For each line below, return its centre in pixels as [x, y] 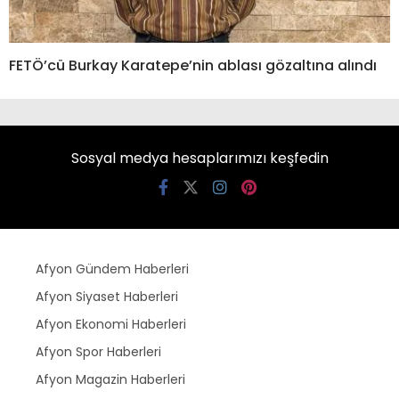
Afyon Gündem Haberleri [112, 269]
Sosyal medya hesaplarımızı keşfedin [199, 158]
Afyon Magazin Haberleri [110, 379]
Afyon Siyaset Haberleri [107, 296]
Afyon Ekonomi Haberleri [111, 324]
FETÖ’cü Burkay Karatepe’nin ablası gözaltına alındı [193, 65]
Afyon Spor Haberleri [98, 351]
